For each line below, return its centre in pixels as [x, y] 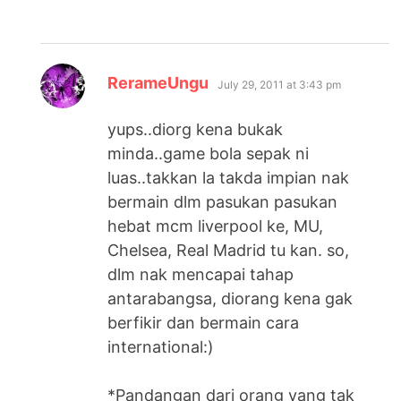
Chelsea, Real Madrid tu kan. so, [229, 250]
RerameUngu [158, 82]
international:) [161, 346]
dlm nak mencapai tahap [201, 274]
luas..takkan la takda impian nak [229, 177]
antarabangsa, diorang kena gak [230, 298]
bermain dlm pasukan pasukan [223, 201]
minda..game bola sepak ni [209, 153]
